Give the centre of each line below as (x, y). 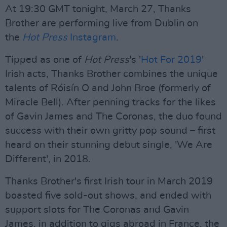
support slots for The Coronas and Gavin (97, 210)
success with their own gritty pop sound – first (110, 131)
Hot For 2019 (171, 60)
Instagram (93, 37)
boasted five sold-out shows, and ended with (108, 196)
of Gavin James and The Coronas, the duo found (113, 117)
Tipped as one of (45, 60)
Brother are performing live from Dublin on (102, 23)
